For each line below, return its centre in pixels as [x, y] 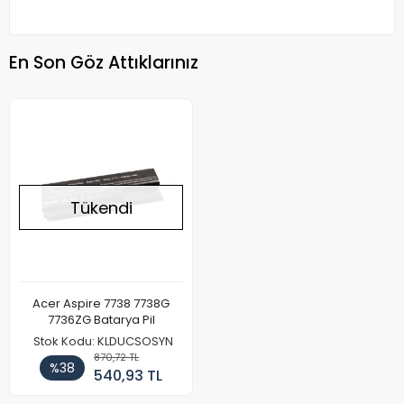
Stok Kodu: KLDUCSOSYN [103, 342]
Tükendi [101, 207]
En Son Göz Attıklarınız [104, 62]
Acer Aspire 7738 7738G [101, 304]
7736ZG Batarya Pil [124, 320]
